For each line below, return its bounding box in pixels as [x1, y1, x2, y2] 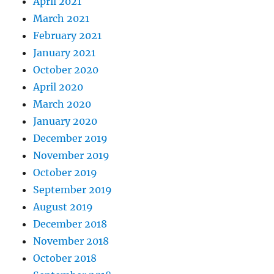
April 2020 [33, 81, 84, 94]
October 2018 [33, 252, 97, 265]
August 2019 [33, 201, 94, 213]
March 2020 [33, 98, 92, 111]
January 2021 [33, 46, 96, 59]
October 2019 [33, 166, 98, 179]
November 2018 [33, 235, 109, 248]
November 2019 [33, 149, 110, 162]
